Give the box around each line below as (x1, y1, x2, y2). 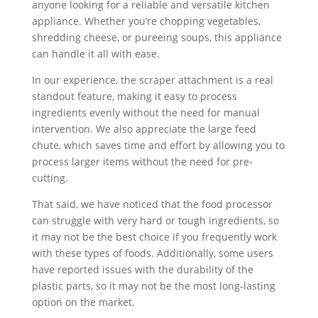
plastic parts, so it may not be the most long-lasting (31, 279, 275, 293)
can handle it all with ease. (31, 47, 160, 61)
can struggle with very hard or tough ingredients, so (31, 214, 279, 228)
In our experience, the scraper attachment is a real (31, 73, 273, 87)
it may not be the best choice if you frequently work (31, 230, 277, 244)
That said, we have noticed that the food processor (31, 197, 273, 212)
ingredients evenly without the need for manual (31, 106, 260, 120)
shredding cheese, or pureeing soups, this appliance (31, 31, 282, 45)
